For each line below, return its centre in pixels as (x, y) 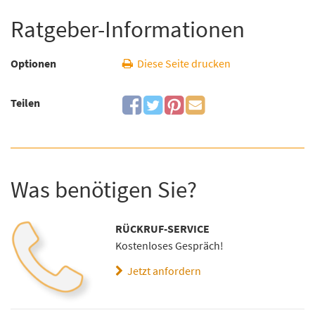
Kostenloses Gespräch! (170, 245)
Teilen (25, 103)
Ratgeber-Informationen (128, 29)
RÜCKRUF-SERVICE (163, 228)
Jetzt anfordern (162, 271)
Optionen (33, 63)
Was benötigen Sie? (104, 189)
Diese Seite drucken (181, 63)
